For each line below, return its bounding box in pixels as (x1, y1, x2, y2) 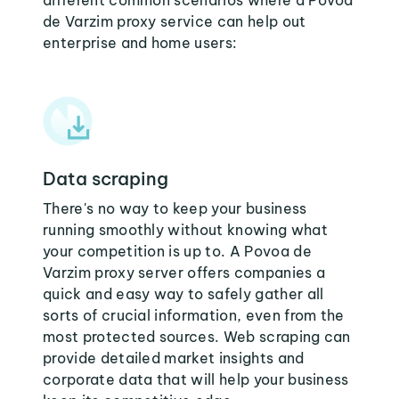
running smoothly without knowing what (43, 221, 328, 239)
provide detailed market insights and (43, 349, 305, 367)
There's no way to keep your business (43, 199, 307, 217)
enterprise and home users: (43, 34, 238, 52)
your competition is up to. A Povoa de (43, 242, 312, 260)
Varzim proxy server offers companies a (43, 264, 326, 281)
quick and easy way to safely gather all (43, 285, 324, 303)
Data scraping (43, 167, 168, 190)
